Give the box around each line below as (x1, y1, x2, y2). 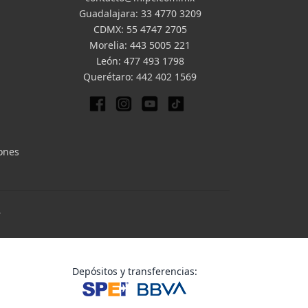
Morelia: (89, 38, 130, 52)
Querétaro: (83, 70, 136, 83)
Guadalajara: (78, 7, 141, 20)
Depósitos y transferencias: (72, 264, 197, 278)
